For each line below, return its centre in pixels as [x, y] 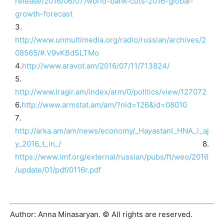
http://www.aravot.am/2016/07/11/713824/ [96, 66]
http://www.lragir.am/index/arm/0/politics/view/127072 [111, 92]
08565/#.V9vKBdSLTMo [57, 53]
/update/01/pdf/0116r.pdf [58, 170]
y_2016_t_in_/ [38, 144]
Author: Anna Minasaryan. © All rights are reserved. [101, 214]
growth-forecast [45, 14]
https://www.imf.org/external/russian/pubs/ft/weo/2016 [112, 157]
